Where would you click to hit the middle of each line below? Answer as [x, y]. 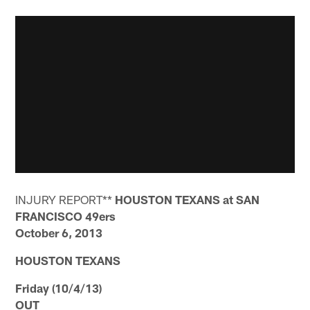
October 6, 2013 [59, 233]
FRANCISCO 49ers [66, 216]
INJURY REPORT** [65, 200]
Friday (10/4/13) [59, 288]
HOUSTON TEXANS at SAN [188, 200]
